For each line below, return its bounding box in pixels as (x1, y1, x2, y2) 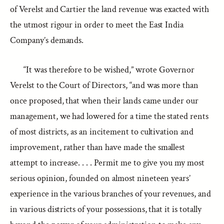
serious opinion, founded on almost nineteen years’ (10, 172, 191, 184)
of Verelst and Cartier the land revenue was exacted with (10, 3, 209, 15)
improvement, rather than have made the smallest (10, 141, 185, 153)
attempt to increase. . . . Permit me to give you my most (10, 157, 204, 168)
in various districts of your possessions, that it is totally (10, 203, 201, 215)
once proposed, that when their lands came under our (10, 95, 199, 106)
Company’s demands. (10, 34, 84, 46)
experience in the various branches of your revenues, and (10, 188, 211, 199)
